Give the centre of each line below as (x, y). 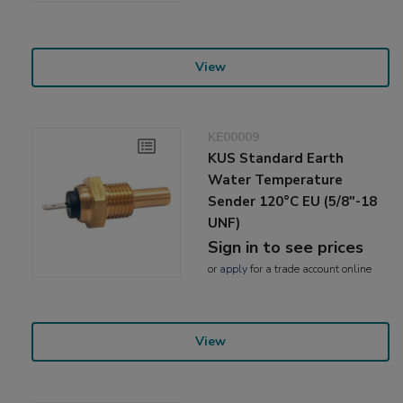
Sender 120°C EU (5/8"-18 (293, 202)
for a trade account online (310, 269)
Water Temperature (276, 180)
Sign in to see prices (286, 248)
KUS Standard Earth (276, 159)
